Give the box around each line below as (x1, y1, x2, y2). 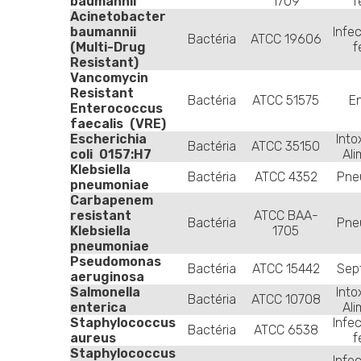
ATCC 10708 (251, 292, 321, 308)
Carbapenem (70, 193, 153, 209)
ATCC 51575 (252, 93, 319, 109)
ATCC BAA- (253, 208, 318, 224)
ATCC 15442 (251, 261, 320, 277)
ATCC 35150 (251, 139, 320, 155)
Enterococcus (70, 101, 163, 117)
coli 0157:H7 (70, 147, 151, 163)
